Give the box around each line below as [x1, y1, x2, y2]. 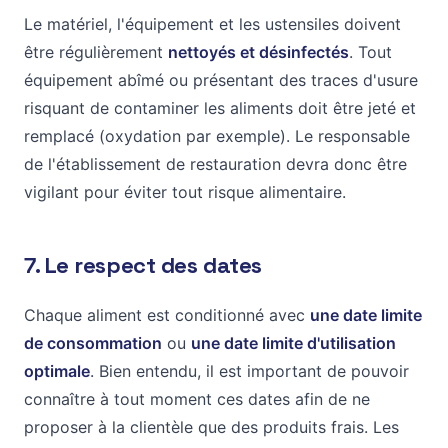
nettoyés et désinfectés [168, 41, 349, 62]
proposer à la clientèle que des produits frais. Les [24, 416, 399, 437]
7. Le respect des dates [24, 250, 262, 279]
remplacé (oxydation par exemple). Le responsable [24, 125, 410, 146]
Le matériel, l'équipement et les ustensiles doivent [24, 13, 401, 34]
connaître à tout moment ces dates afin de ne [24, 388, 370, 409]
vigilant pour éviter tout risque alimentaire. [24, 181, 346, 202]
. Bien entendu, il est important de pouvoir [90, 360, 409, 381]
